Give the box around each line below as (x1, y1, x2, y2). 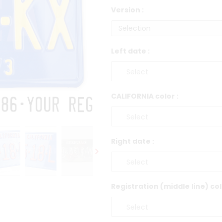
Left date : (111, 46, 150, 56)
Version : (111, 5, 144, 15)
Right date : (111, 136, 154, 147)
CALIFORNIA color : (111, 91, 178, 102)
